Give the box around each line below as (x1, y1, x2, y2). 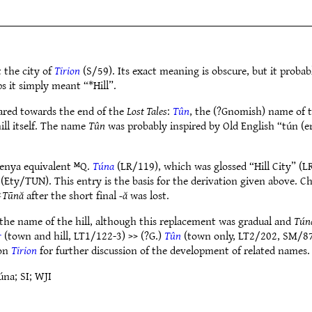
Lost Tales (127, 101, 167, 120)
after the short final (24, 185, 119, 205)
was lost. (127, 185, 169, 205)
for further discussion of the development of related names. (37, 240, 310, 260)
